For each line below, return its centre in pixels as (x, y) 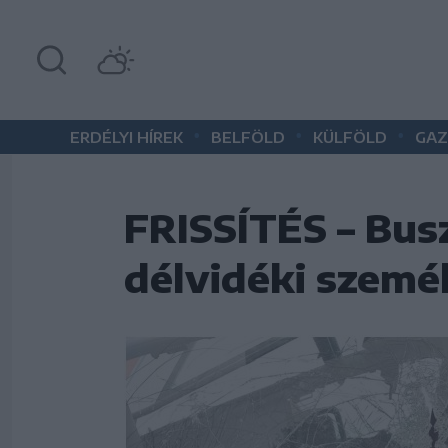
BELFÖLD (248, 137)
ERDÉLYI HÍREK (126, 137)
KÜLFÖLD (350, 137)
